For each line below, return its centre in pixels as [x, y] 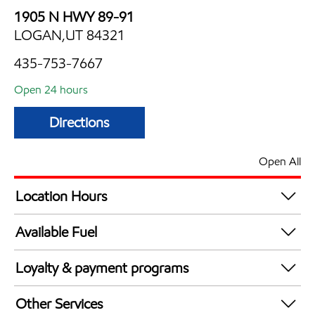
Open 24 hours [51, 89]
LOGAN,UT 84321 [70, 35]
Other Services [59, 303]
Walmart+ [45, 294]
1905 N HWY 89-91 [74, 17]
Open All [280, 161]
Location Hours [62, 196]
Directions [79, 122]
